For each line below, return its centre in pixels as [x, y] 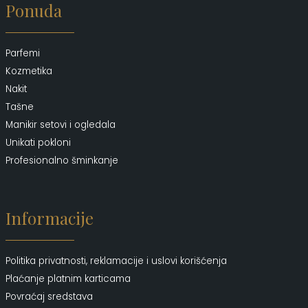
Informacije [49, 218]
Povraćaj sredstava [49, 296]
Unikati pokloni [38, 142]
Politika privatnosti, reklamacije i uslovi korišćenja [116, 261]
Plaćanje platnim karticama [68, 278]
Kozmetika [29, 71]
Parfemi [23, 53]
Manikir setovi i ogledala [60, 124]
